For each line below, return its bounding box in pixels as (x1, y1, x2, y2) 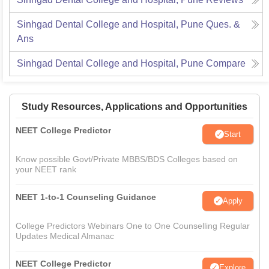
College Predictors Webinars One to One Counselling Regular (16, 221, 250, 231)
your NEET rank (16, 165, 76, 175)
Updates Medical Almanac (16, 231, 114, 241)
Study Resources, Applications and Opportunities (22, 101, 247, 112)
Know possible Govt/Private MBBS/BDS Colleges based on (16, 154, 238, 165)
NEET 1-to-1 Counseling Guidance (16, 192, 156, 202)
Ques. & (206, 19, 240, 30)
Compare (206, 58, 246, 69)
